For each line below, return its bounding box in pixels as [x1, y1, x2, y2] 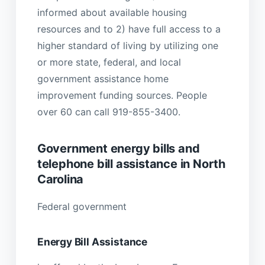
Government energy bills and [37, 141, 200, 156]
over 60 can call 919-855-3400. [37, 106, 180, 118]
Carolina [37, 172, 84, 187]
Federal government [37, 200, 127, 212]
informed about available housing [37, 7, 187, 19]
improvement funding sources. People [37, 89, 207, 102]
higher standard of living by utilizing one [37, 40, 218, 52]
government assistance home [37, 73, 169, 85]
